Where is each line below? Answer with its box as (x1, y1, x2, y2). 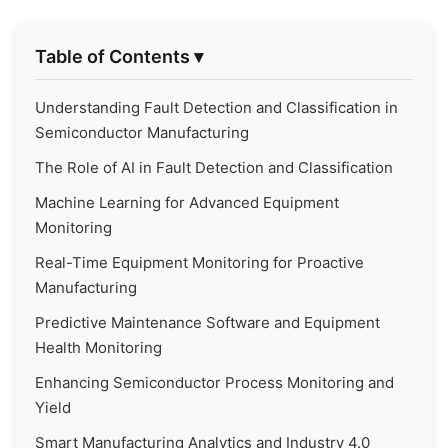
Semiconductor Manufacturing (35, 123, 249, 142)
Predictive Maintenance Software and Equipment (35, 313, 380, 332)
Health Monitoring (35, 338, 162, 357)
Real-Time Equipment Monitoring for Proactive (35, 253, 364, 272)
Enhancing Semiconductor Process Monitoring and (35, 373, 394, 392)
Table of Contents (35, 46, 190, 67)
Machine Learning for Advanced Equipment (35, 193, 339, 212)
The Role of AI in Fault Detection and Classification (35, 158, 393, 177)
